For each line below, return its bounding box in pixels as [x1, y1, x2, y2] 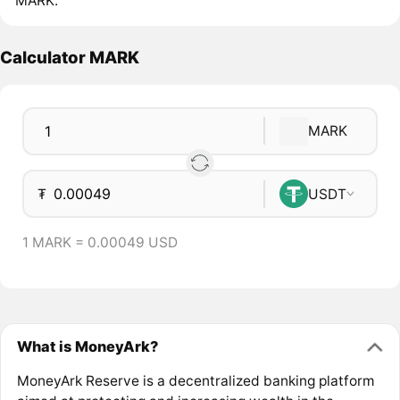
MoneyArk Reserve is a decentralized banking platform [16, 371, 374, 389]
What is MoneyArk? [16, 337, 158, 356]
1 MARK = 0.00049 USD [21, 233, 178, 251]
